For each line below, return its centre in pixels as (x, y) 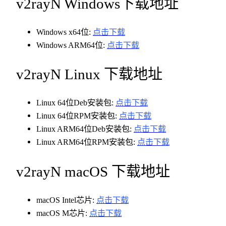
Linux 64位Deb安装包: (76, 103)
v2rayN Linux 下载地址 (89, 74)
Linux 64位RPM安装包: (78, 116)
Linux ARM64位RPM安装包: (87, 142)
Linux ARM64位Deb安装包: (85, 129)
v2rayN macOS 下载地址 (93, 171)
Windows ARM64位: (72, 45)
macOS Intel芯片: (66, 200)
